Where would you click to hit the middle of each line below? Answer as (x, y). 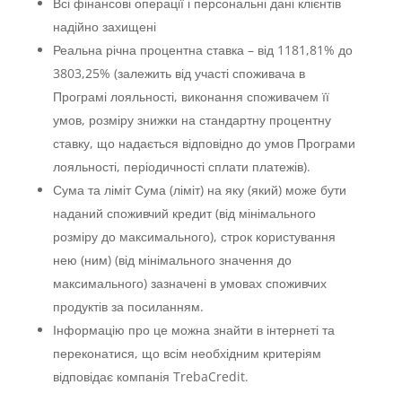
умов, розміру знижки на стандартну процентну (192, 120)
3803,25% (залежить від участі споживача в (179, 73)
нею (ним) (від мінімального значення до (172, 260)
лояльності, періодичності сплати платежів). (181, 166)
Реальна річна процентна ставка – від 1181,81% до (202, 50)
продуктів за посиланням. (128, 306)
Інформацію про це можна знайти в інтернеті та (193, 330)
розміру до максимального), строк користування (194, 236)
